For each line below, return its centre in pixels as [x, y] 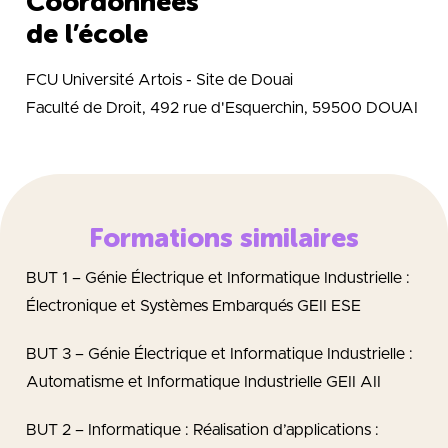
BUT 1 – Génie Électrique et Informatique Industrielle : [218, 277]
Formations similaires [224, 237]
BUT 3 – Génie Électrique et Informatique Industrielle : [219, 353]
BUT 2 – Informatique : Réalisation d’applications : [202, 429]
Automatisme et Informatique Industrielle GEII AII [203, 381]
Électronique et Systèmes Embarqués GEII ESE [193, 305]
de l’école [87, 33]
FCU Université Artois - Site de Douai [159, 79]
